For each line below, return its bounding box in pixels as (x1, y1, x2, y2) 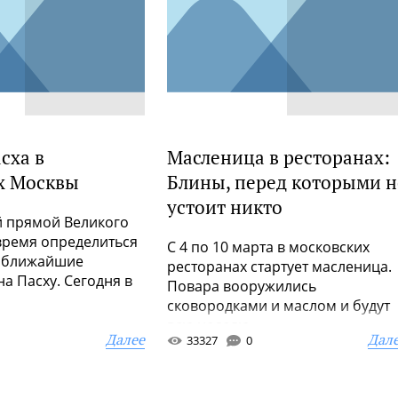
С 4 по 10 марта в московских (167, 237, 370, 257)
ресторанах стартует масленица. (167, 257, 392, 276)
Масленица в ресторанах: (167, 145, 390, 170)
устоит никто (167, 195, 283, 219)
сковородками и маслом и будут (167, 296, 390, 315)
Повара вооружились (167, 276, 316, 296)
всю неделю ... (167, 315, 264, 335)
